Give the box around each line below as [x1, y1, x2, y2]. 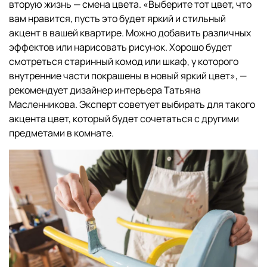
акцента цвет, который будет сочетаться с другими [9, 111, 239, 125]
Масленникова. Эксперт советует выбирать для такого [9, 97, 255, 111]
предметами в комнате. [9, 126, 114, 139]
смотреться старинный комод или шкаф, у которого [9, 54, 238, 68]
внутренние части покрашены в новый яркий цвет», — [9, 69, 247, 82]
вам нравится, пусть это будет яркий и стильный [9, 11, 226, 25]
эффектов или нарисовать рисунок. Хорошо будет [9, 40, 232, 54]
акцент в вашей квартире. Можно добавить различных [9, 26, 251, 39]
